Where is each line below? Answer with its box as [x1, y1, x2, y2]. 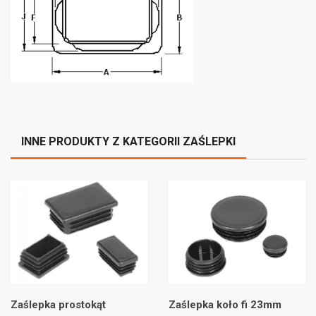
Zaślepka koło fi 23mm [169, 298, 281, 311]
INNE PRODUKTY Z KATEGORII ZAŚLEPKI [21, 135, 236, 149]
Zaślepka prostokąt [11, 298, 106, 311]
